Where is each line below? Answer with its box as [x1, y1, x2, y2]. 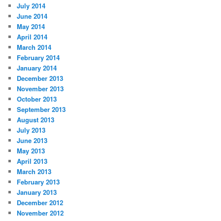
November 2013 [17, 84, 64, 94]
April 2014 [17, 32, 48, 42]
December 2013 [17, 74, 64, 83]
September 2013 [17, 105, 66, 114]
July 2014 [17, 1, 46, 11]
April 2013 [17, 156, 48, 166]
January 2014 [17, 63, 57, 73]
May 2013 [17, 146, 45, 156]
